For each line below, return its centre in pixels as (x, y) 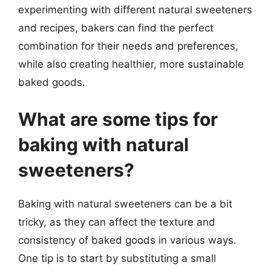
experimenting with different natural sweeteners (135, 9)
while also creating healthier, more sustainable (131, 64)
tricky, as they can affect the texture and (117, 222)
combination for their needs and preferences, (128, 46)
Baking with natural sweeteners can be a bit (125, 204)
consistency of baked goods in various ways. (127, 240)
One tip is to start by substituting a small (117, 258)
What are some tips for (118, 119)
